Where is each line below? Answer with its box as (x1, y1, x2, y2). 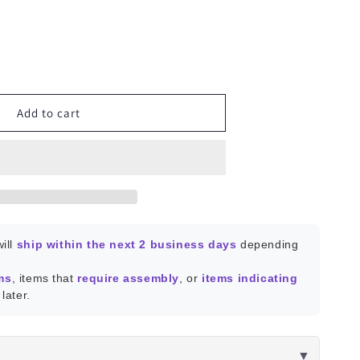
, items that (11, 272, 78, 284)
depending (236, 238, 299, 251)
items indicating (201, 272, 298, 284)
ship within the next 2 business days (16, 238, 237, 251)
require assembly (77, 272, 179, 284)
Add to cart (17, 104, 81, 121)
